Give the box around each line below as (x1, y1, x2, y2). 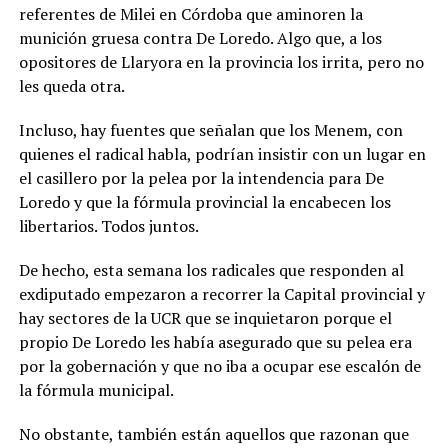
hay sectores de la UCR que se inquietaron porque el (18, 307, 392, 330)
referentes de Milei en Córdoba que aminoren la (18, 3, 363, 26)
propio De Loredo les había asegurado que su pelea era (18, 331, 412, 354)
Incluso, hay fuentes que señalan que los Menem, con (18, 119, 403, 142)
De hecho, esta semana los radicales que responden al (18, 259, 404, 282)
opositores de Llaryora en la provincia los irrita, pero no (18, 51, 424, 74)
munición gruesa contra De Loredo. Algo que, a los (18, 27, 382, 50)
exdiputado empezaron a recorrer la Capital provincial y (18, 283, 425, 306)
